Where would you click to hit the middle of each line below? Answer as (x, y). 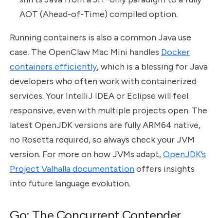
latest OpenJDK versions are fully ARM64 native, (105, 125)
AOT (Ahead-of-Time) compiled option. (99, 14)
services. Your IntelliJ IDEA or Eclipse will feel (99, 96)
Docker (175, 52)
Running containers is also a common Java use (100, 38)
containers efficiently (53, 67)
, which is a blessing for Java (152, 67)
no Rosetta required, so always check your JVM (102, 140)
